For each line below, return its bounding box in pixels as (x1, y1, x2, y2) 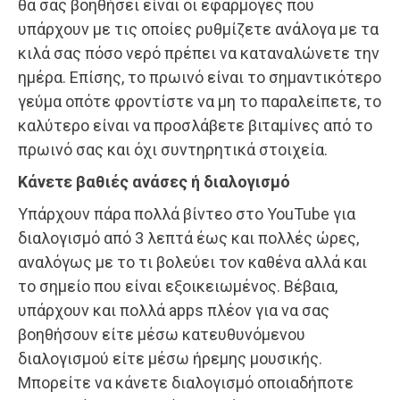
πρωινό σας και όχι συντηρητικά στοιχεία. (18, 139, 328, 159)
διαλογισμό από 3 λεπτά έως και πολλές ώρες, (18, 228, 359, 247)
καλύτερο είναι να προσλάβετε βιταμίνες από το (18, 115, 372, 135)
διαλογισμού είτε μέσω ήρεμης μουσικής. (18, 348, 322, 368)
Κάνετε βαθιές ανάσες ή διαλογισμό (18, 171, 290, 191)
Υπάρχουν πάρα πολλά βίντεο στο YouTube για (18, 204, 355, 223)
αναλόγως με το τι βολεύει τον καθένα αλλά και (18, 252, 367, 271)
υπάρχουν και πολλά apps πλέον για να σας (18, 300, 329, 320)
